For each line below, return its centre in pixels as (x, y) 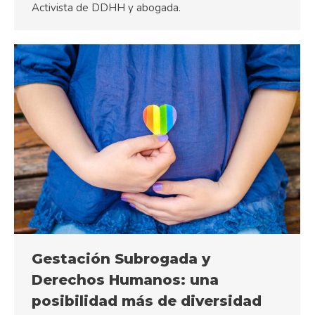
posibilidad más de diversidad (147, 301)
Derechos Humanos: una (125, 279)
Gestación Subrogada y (121, 258)
